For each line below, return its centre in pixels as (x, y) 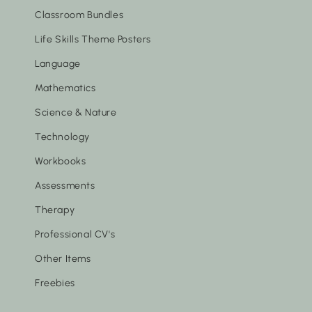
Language (58, 64)
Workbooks (61, 161)
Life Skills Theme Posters (93, 39)
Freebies (55, 283)
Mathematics (65, 88)
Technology (62, 137)
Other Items (63, 259)
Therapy (55, 210)
